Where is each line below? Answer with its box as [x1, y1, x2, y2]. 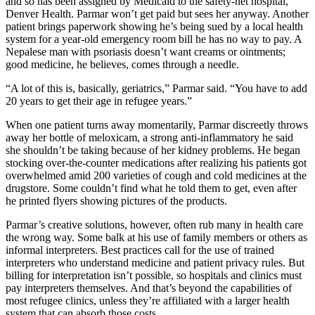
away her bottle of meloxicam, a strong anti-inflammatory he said [6, 131, 293, 143]
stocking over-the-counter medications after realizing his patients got [6, 156, 307, 169]
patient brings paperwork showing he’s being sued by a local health [6, 20, 303, 32]
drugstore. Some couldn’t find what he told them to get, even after [6, 181, 297, 194]
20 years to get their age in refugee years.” [6, 94, 192, 107]
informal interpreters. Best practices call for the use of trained [6, 243, 274, 256]
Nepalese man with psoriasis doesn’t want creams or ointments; [6, 45, 285, 58]
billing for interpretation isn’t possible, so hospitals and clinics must [6, 269, 302, 281]
